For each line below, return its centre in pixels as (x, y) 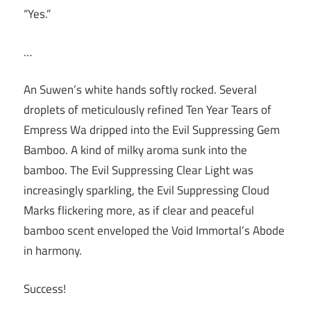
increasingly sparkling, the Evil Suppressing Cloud (146, 191)
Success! (45, 288)
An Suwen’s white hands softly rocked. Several (140, 90)
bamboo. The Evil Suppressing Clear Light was (138, 170)
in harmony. (53, 251)
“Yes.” (37, 14)
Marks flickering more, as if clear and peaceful (139, 211)
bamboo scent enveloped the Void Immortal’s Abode (154, 231)
